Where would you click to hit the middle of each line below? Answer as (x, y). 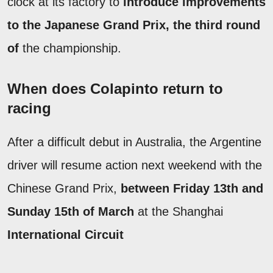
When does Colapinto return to (115, 88)
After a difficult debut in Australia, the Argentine (134, 142)
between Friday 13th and (192, 188)
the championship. (70, 48)
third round (228, 25)
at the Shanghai (179, 211)
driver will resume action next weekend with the (135, 165)
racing (29, 108)
